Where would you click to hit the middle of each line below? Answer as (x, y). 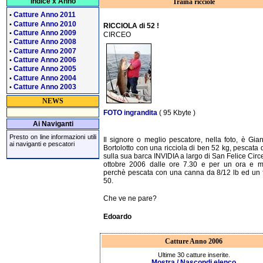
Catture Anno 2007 (45, 51)
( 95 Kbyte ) (176, 112)
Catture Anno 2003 (45, 87)
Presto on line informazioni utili (53, 137)
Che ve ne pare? (130, 199)
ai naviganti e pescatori (42, 144)
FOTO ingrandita (130, 112)
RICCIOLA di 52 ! (131, 26)
